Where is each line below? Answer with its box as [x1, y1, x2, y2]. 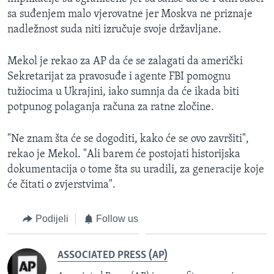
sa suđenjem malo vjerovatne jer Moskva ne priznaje [7, 9, 253, 21]
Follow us [96, 213, 138, 224]
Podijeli [35, 213, 68, 224]
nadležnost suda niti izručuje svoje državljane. [7, 24, 221, 36]
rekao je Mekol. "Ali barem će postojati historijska [7, 149, 240, 161]
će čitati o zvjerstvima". [7, 179, 116, 191]
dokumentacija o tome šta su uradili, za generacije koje [7, 164, 264, 176]
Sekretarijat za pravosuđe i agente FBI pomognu [7, 71, 231, 83]
